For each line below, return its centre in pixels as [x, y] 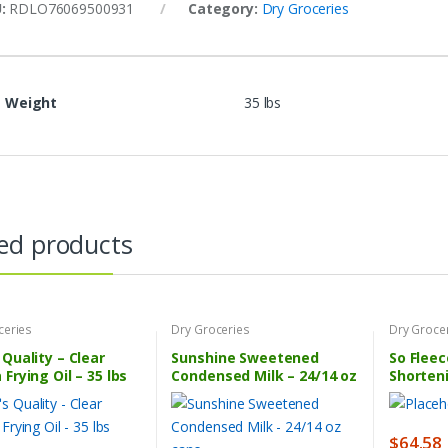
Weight [31, 103]
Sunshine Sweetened [245, 357]
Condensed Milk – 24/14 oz [264, 375]
